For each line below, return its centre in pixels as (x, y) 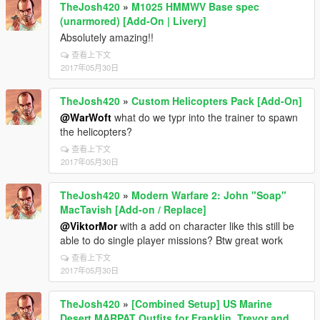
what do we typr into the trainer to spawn (205, 117)
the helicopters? (96, 131)
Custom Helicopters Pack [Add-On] (217, 101)
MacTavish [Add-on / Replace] (133, 209)
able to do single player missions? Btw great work (171, 240)
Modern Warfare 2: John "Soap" (209, 195)
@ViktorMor (89, 226)
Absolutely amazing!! (107, 37)
